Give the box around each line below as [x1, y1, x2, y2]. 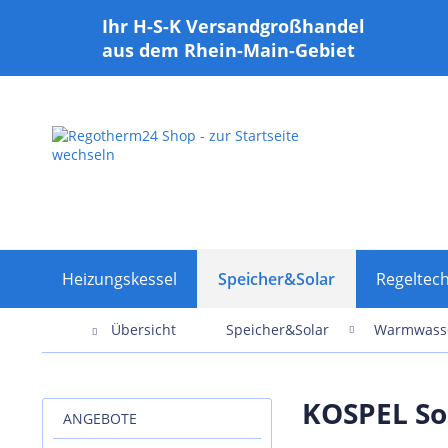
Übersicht [111, 320, 176, 340]
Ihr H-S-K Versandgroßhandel [102, 14, 365, 38]
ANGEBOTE [63, 409, 137, 429]
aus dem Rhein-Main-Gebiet [102, 38, 355, 62]
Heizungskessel [62, 268, 177, 291]
